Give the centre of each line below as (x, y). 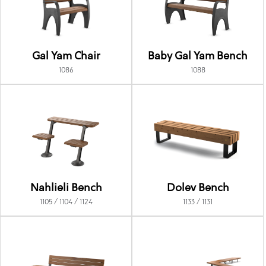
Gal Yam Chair (66, 56)
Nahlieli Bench (66, 188)
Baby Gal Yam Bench (198, 56)
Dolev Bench (198, 188)
